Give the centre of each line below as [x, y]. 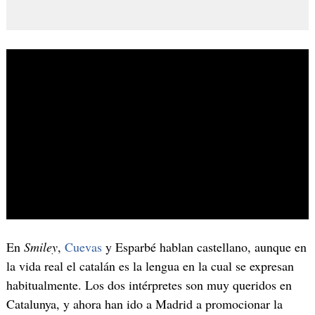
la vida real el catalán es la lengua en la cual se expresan [150, 266]
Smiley [40, 247]
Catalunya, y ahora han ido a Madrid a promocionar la [144, 304]
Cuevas [83, 247]
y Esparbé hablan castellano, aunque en [204, 247]
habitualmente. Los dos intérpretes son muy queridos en [149, 285]
